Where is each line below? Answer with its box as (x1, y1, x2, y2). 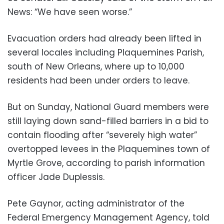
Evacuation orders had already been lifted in (7, 32, 201, 44)
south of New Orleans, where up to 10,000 (7, 60, 184, 72)
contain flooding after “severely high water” (7, 128, 197, 141)
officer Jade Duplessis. (7, 170, 104, 183)
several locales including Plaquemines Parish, (7, 46, 204, 58)
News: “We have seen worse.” (7, 5, 132, 18)
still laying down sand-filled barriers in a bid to (7, 114, 208, 127)
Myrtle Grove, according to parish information (7, 156, 205, 169)
